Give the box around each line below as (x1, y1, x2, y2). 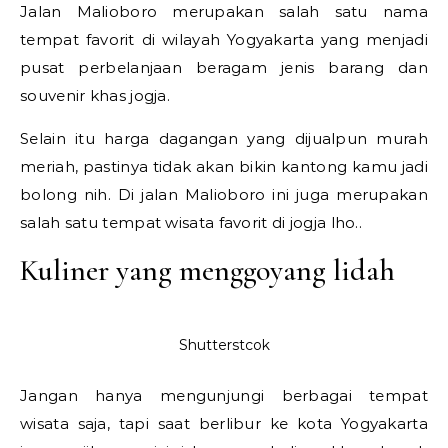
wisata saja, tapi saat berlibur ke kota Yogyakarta (20, 413, 428, 433)
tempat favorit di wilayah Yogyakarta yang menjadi (20, 29, 428, 49)
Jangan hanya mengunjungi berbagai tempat (20, 385, 428, 405)
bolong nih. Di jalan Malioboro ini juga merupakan (20, 184, 428, 204)
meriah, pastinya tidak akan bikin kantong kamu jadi (20, 156, 428, 176)
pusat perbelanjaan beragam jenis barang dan (20, 57, 428, 77)
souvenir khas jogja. (20, 85, 171, 105)
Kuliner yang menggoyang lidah (20, 251, 395, 289)
